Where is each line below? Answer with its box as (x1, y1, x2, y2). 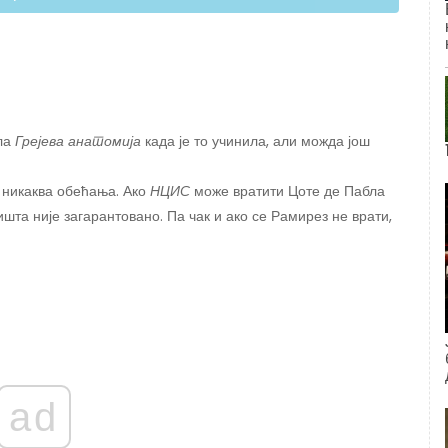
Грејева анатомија (15, 131, 141, 152)
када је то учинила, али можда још (141, 131, 370, 152)
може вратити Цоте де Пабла (190, 181, 385, 202)
